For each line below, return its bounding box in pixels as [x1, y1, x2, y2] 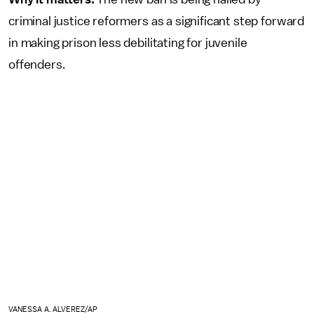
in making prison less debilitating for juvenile [8, 36, 247, 49]
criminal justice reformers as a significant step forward [8, 15, 305, 27]
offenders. [8, 58, 71, 71]
